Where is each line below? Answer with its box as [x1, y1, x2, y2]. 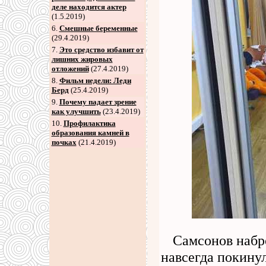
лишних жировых [51, 55, 113, 64]
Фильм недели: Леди [59, 76, 131, 85]
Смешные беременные [59, 24, 138, 33]
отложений [51, 64, 89, 73]
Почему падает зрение [59, 97, 137, 106]
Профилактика [63, 119, 116, 128]
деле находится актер [51, 2, 126, 11]
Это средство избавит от [59, 45, 144, 54]
